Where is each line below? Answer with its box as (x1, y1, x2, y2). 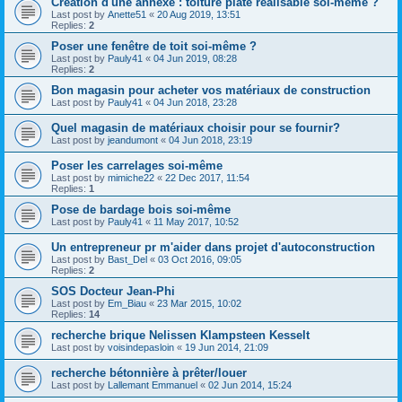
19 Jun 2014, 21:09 (185, 342, 268, 353)
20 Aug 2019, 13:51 (157, 9, 240, 20)
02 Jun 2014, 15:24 (208, 380, 292, 390)
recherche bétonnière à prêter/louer (51, 366, 247, 380)
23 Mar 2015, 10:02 (157, 298, 241, 309)
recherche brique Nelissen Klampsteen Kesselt (51, 328, 310, 342)
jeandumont (108, 135, 158, 145)
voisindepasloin (108, 342, 174, 353)
